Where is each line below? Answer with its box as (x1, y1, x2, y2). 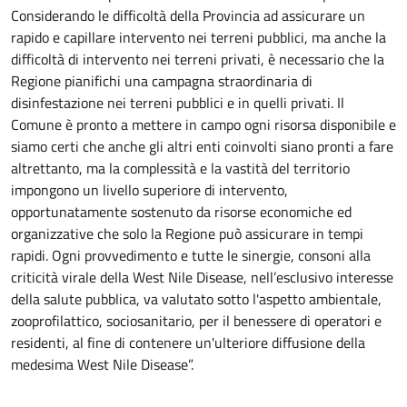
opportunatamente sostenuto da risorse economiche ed (11, 201, 352, 223)
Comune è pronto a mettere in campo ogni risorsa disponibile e (11, 114, 396, 135)
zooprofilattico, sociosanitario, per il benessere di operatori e (11, 310, 382, 332)
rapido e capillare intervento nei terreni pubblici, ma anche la (11, 26, 386, 48)
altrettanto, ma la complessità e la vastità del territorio (11, 157, 350, 179)
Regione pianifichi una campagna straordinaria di (11, 70, 313, 92)
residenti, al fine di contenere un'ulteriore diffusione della (11, 332, 365, 353)
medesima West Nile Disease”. (11, 353, 194, 375)
